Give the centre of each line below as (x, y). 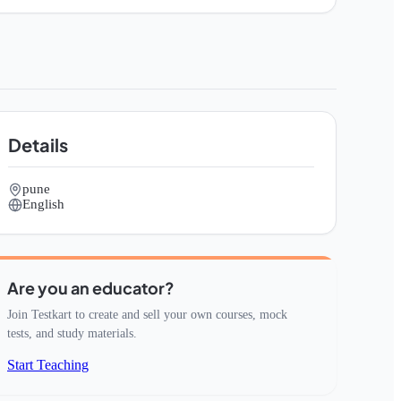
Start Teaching (48, 365)
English (43, 204)
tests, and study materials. (72, 333)
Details (38, 145)
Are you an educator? (91, 288)
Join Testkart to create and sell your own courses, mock (147, 315)
